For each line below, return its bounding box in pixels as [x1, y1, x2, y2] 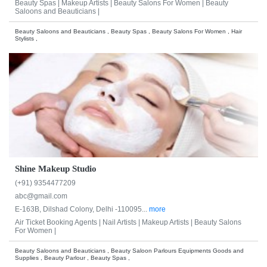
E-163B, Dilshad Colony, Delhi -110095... [15, 205, 149, 214]
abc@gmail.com [15, 192, 67, 201]
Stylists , [15, 35, 38, 42]
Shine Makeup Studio [15, 164, 97, 174]
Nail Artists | [103, 218, 142, 227]
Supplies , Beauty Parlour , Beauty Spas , [15, 254, 130, 262]
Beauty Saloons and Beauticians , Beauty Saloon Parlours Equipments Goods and [15, 247, 244, 254]
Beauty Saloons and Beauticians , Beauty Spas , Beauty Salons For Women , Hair [15, 27, 242, 35]
